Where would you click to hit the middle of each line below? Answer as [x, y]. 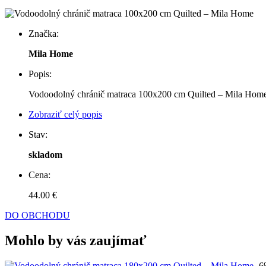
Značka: [44, 34]
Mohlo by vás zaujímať [76, 241]
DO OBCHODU [37, 216]
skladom [45, 155]
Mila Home [51, 54]
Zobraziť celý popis [65, 115]
